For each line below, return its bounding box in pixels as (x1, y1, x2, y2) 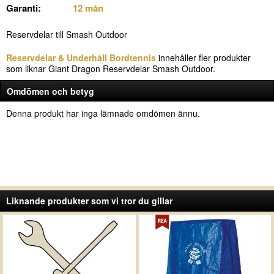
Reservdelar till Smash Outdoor (6, 28, 127, 40)
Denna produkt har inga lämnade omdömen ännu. (6, 107, 200, 119)
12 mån (73, 1, 103, 15)
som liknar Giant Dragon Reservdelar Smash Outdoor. (6, 62, 215, 75)
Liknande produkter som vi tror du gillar (6, 194, 172, 207)
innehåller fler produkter (156, 51, 251, 64)
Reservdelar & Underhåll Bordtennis (6, 51, 156, 64)
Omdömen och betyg (7, 85, 94, 97)
